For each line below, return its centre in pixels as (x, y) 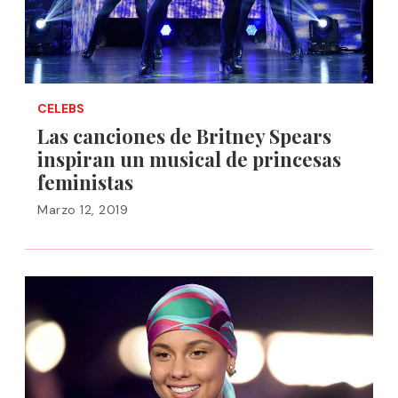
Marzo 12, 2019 (83, 210)
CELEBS (61, 108)
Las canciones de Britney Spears (184, 136)
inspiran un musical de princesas (189, 159)
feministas (85, 182)
